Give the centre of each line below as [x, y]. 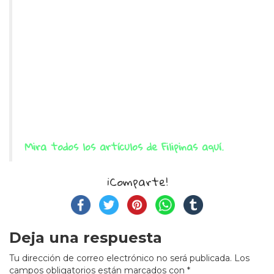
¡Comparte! [137, 181]
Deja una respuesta [86, 237]
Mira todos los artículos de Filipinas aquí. [124, 146]
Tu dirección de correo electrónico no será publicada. [120, 258]
